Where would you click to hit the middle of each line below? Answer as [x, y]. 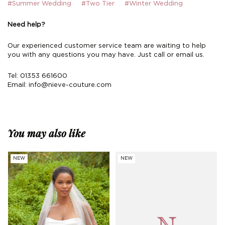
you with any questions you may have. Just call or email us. [106, 55]
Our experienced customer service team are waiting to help [107, 46]
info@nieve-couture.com [70, 85]
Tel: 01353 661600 [37, 76]
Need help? [26, 25]
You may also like [46, 133]
